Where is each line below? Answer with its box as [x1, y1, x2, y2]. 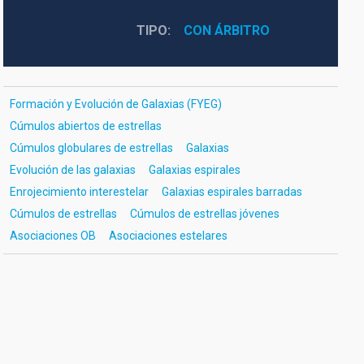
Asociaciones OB [9, 229, 96, 242]
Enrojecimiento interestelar [9, 185, 149, 198]
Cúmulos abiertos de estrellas [9, 119, 162, 132]
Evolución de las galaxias [9, 163, 136, 176]
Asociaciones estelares [108, 229, 227, 242]
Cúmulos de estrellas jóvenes [129, 207, 279, 220]
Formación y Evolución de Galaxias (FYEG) [9, 97, 222, 110]
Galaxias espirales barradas [161, 185, 302, 198]
